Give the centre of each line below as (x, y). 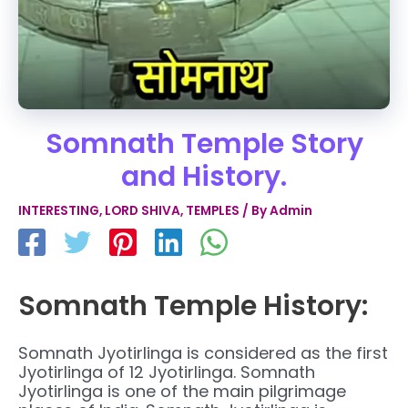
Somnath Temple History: (193, 306)
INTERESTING (59, 211)
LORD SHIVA (143, 211)
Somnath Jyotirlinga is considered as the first (203, 352)
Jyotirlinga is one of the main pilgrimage (182, 391)
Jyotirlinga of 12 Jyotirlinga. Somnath (167, 372)
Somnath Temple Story (204, 144)
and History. (204, 177)
